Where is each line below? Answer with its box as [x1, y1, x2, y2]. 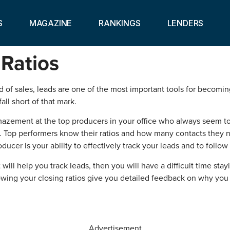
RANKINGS [99, 18, 141, 28]
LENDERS [167, 18, 204, 28]
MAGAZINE [29, 18, 72, 28]
